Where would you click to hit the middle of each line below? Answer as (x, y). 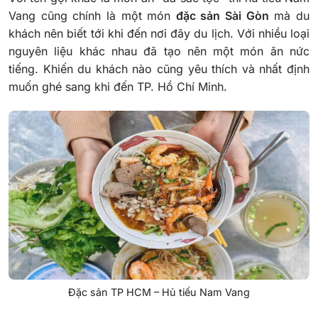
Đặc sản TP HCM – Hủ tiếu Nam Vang (159, 292)
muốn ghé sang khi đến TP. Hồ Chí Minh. (120, 86)
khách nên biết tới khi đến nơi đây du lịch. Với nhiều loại (159, 33)
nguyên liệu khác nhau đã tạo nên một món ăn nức (159, 51)
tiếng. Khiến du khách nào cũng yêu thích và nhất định (159, 68)
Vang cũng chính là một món (92, 15)
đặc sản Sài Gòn (222, 15)
